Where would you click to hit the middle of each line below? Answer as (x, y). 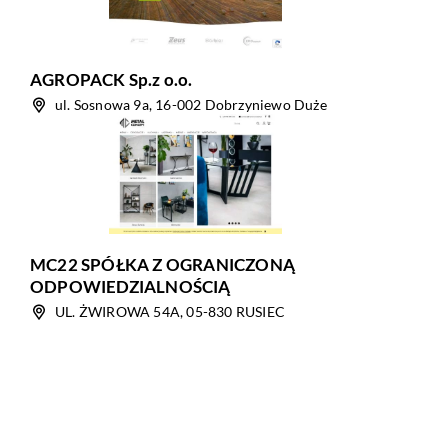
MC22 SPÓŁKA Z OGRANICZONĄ (162, 264)
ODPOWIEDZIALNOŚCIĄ (130, 286)
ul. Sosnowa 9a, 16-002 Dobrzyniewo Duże (191, 104)
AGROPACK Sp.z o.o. (111, 79)
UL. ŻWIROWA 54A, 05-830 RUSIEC (170, 311)
